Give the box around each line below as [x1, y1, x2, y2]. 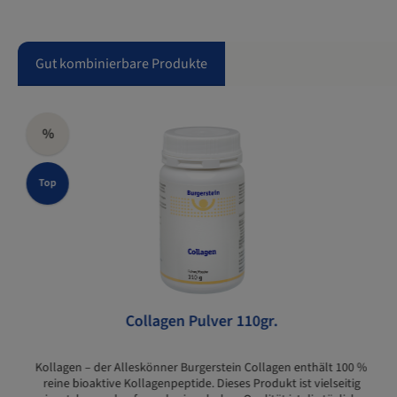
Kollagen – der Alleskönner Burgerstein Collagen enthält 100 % [35, 359, 368, 378]
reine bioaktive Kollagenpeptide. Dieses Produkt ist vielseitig [43, 375, 361, 393]
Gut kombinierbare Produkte [35, 54, 207, 74]
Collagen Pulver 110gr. [125, 310, 278, 333]
